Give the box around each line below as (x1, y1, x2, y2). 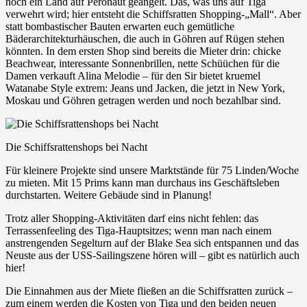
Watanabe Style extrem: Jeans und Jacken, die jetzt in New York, (5, 82, 285, 94)
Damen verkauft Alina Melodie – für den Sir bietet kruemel (5, 69, 260, 82)
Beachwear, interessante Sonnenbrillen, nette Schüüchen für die (5, 57, 280, 69)
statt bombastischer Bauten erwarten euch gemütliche (5, 20, 234, 32)
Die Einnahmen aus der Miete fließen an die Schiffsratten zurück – (5, 284, 293, 297)
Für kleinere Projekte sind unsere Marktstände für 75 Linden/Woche (5, 164, 299, 176)
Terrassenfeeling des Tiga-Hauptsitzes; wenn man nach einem (5, 224, 271, 236)
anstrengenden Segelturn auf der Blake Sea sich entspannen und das (5, 236, 299, 249)
